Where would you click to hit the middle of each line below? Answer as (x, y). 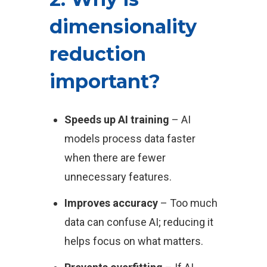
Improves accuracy (111, 203)
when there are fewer (115, 158)
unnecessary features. (118, 177)
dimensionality (123, 27)
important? (105, 81)
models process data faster (130, 139)
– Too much (187, 203)
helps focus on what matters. (133, 241)
